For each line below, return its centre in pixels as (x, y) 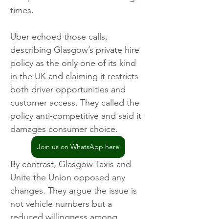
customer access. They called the (76, 103)
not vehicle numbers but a (62, 204)
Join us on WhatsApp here (78, 147)
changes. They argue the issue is (75, 191)
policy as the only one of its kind (74, 63)
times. (22, 11)
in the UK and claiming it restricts (76, 77)
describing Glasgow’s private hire (76, 50)
